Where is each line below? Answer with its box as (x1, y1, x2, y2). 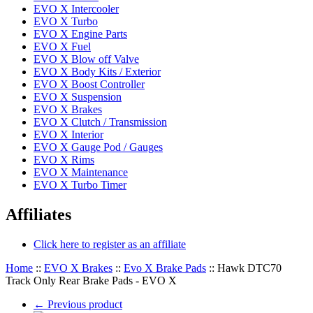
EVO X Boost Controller (34, 78, 145, 90)
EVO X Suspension (34, 90, 122, 103)
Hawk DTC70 (217, 261, 282, 274)
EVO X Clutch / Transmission (34, 115, 167, 128)
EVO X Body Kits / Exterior (34, 65, 161, 78)
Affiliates (6, 205, 71, 224)
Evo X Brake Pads (124, 261, 206, 274)
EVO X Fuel (34, 40, 91, 52)
